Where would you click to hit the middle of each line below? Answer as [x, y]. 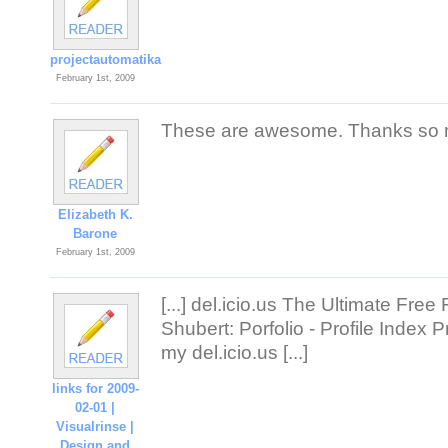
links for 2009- [95, 388]
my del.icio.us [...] [234, 352]
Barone [95, 233]
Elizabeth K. [95, 214]
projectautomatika [105, 59]
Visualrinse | [95, 426]
